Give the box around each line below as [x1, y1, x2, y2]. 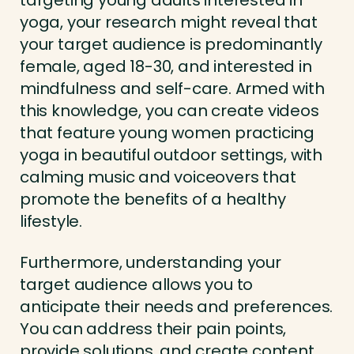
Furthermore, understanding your [20, 251, 281, 274]
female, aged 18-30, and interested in [20, 55, 312, 78]
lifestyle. [20, 210, 82, 233]
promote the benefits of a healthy [20, 188, 286, 211]
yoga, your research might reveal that [20, 11, 318, 34]
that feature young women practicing [20, 122, 314, 145]
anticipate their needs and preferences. [20, 296, 333, 318]
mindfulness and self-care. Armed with [20, 77, 325, 100]
